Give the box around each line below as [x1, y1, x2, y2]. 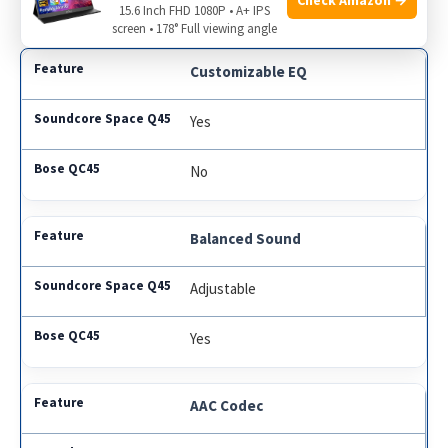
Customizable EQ [190, 61, 308, 81]
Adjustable [190, 278, 257, 298]
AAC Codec [190, 395, 264, 415]
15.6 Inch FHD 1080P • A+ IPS [118, 2, 270, 19]
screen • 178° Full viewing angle [111, 20, 277, 37]
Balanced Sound [190, 228, 302, 248]
